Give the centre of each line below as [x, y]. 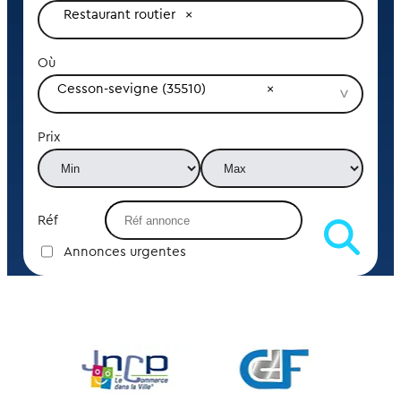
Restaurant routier [120, 14]
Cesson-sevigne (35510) [131, 89]
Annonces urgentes [124, 252]
